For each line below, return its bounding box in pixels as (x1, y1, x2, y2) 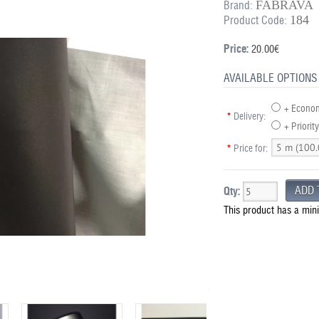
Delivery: (233, 110, 266, 122)
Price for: (233, 142, 268, 154)
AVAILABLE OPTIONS (223, 71, 318, 85)
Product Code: (223, 14, 287, 27)
